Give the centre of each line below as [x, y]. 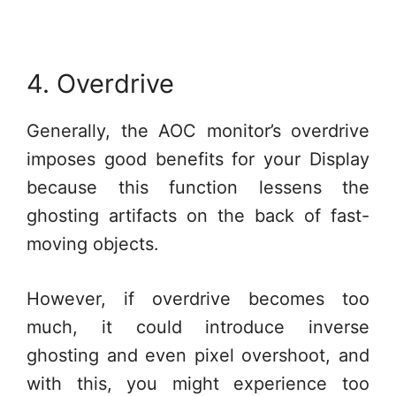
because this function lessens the [198, 187]
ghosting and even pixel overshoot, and [198, 355]
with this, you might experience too [198, 384]
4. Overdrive [100, 84]
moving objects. [93, 244]
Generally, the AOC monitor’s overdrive [198, 131]
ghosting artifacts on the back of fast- [198, 216]
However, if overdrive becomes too [198, 299]
